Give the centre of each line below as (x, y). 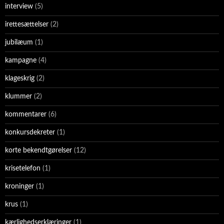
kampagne (21, 61)
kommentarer (26, 115)
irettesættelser (27, 25)
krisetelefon (23, 169)
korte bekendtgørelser (38, 151)
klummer (18, 97)
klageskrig (20, 79)
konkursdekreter (30, 133)
